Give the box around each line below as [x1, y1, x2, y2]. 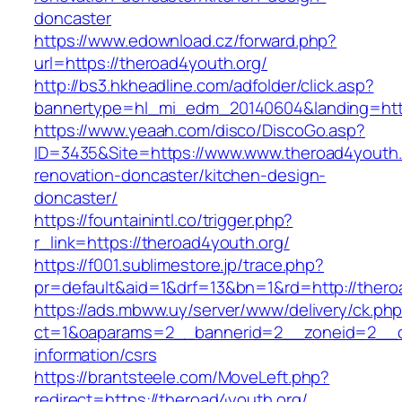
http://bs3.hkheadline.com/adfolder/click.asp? [34, 74, 374, 98]
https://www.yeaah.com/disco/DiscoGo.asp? [34, 118, 365, 143]
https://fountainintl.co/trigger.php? [34, 208, 293, 232]
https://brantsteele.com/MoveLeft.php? [34, 365, 330, 389]
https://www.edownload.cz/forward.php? [34, 29, 337, 53]
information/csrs [34, 343, 157, 367]
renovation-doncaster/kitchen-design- [34, 163, 327, 188]
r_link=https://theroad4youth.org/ [34, 231, 290, 255]
